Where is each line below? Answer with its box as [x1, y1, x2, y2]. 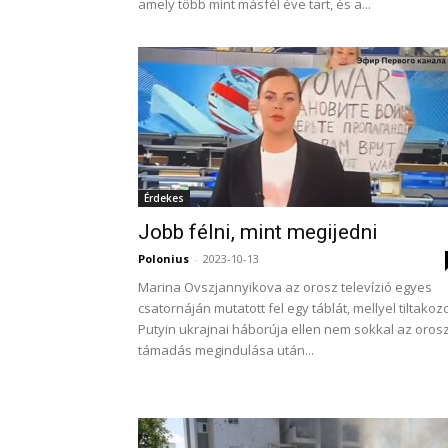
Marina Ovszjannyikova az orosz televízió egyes [138, 278, 432, 296]
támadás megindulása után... [138, 341, 314, 359]
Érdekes [144, 191, 184, 205]
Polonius [138, 251, 189, 266]
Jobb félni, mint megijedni [138, 220, 378, 244]
